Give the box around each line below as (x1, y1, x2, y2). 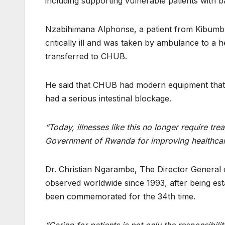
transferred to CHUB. (45, 51, 127, 62)
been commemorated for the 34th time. (45, 191, 195, 202)
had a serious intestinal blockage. (45, 93, 171, 104)
